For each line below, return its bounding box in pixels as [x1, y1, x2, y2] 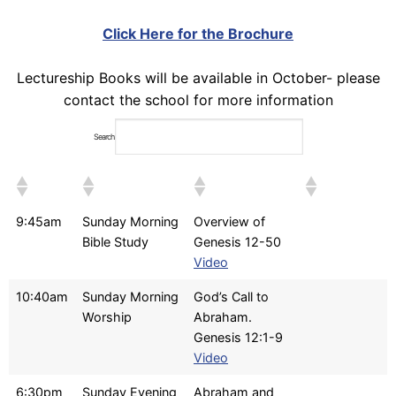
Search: [93, 131, 115, 141]
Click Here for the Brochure [103, 24, 293, 42]
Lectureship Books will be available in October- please [16, 68, 380, 87]
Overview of [194, 214, 265, 230]
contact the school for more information [63, 90, 333, 109]
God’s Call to [194, 289, 269, 305]
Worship [82, 309, 132, 325]
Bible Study [82, 234, 148, 250]
